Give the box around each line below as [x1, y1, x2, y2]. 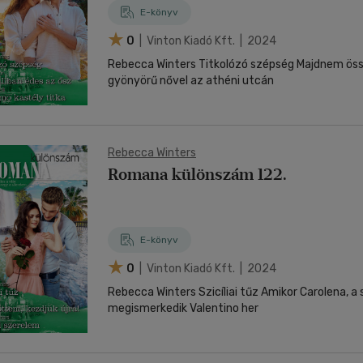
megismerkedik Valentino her [108, 301, 258, 315]
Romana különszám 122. [108, 164, 287, 184]
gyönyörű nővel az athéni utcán [108, 74, 274, 88]
